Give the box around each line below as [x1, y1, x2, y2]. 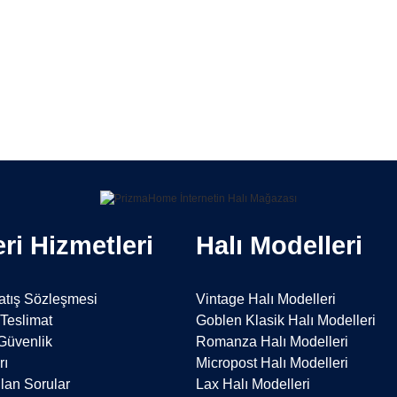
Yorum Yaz [168, 112, 229, 126]
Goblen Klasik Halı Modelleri [196, 312, 377, 328]
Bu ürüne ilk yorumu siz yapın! [120, 45, 277, 58]
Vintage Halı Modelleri [196, 291, 337, 307]
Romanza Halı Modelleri [196, 333, 349, 349]
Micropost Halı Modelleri [196, 354, 349, 370]
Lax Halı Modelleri [196, 376, 311, 392]
